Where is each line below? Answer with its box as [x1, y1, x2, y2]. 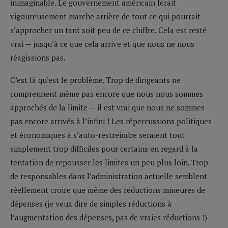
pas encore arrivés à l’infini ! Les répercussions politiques [10, 116, 212, 126]
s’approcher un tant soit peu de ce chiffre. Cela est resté [10, 24, 207, 35]
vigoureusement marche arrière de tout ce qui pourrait [10, 11, 201, 21]
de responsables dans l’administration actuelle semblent [10, 170, 207, 181]
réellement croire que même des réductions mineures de [10, 184, 205, 195]
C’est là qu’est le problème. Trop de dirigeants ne [10, 74, 181, 85]
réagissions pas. [10, 52, 66, 63]
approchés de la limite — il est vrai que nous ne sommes [10, 102, 205, 112]
